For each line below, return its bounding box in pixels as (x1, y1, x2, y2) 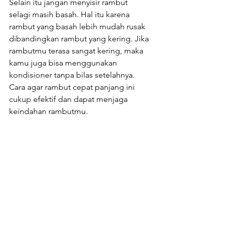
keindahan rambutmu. (9, 106, 88, 117)
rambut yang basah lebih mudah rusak (9, 22, 147, 32)
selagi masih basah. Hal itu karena (9, 10, 132, 20)
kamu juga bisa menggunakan (9, 58, 119, 68)
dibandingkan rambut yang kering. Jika (9, 34, 151, 44)
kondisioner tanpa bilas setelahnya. (9, 70, 137, 80)
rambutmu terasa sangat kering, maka (9, 46, 145, 56)
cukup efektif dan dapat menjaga (9, 94, 130, 104)
